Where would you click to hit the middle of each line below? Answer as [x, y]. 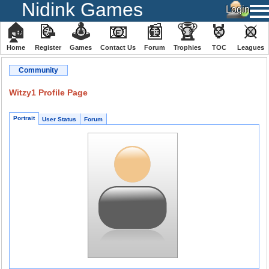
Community [38, 70]
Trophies [187, 47]
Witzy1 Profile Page [48, 92]
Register [48, 47]
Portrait [24, 118]
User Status [59, 119]
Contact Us [118, 47]
